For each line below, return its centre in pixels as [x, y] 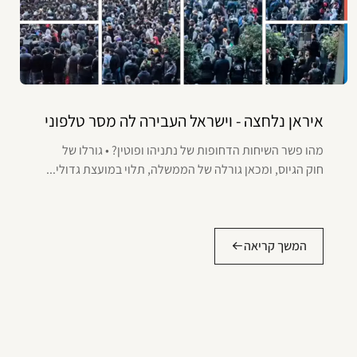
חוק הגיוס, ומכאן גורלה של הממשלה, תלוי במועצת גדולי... [185, 169]
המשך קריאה [276, 245]
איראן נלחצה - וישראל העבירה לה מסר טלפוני [184, 120]
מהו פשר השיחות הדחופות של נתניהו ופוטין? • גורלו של [193, 150]
